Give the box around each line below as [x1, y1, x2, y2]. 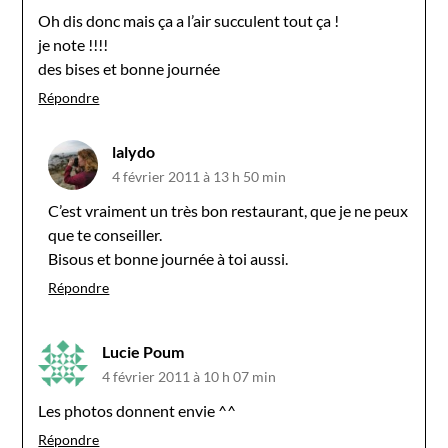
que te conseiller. [48, 224, 163, 244]
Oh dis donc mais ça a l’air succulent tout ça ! [38, 10, 340, 30]
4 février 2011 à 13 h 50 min [112, 167, 287, 185]
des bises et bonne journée [38, 58, 221, 78]
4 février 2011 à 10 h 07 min [102, 367, 277, 385]
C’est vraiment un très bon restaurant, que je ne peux [48, 200, 409, 220]
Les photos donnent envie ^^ [38, 400, 237, 420]
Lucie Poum [102, 341, 185, 361]
